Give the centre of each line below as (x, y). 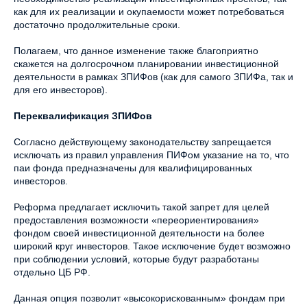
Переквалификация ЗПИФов (83, 116)
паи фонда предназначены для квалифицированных (133, 168)
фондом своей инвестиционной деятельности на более (139, 233)
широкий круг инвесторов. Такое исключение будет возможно (152, 246)
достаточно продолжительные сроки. (97, 25)
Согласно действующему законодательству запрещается (143, 142)
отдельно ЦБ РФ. (52, 272)
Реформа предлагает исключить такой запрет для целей (142, 207)
